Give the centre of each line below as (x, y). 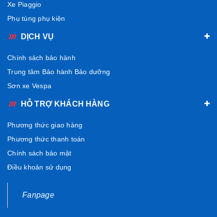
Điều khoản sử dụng (39, 167)
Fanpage (38, 195)
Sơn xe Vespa (29, 85)
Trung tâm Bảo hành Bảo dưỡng (59, 71)
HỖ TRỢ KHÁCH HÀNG (65, 104)
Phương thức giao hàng (45, 125)
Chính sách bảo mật (39, 153)
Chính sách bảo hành (41, 57)
